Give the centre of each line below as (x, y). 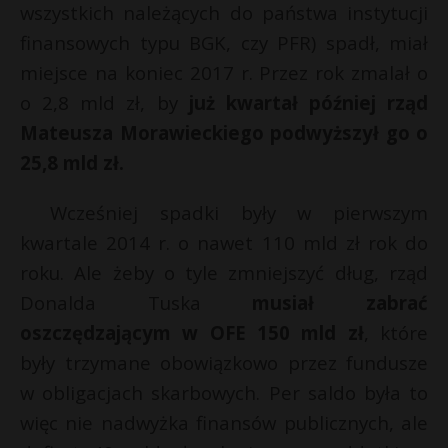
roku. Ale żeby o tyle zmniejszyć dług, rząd (224, 272)
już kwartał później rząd (308, 102)
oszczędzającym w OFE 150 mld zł (192, 332)
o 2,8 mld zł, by (104, 102)
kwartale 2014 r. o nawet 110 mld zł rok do (224, 242)
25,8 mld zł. (72, 162)
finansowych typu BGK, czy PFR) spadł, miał (224, 42)
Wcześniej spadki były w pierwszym (239, 212)
